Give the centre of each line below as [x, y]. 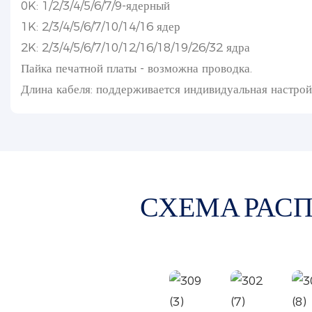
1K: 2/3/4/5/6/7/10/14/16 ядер [101, 26]
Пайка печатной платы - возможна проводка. [136, 68]
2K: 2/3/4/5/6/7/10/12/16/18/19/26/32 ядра [135, 47]
